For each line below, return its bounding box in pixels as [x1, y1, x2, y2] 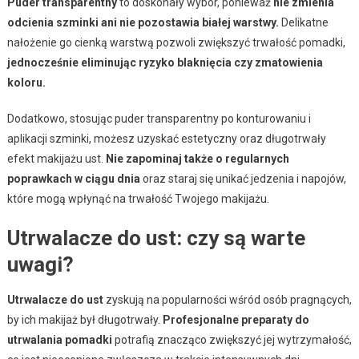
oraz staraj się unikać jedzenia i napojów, [139, 171, 346, 185]
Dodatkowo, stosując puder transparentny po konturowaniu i [6, 111, 311, 125]
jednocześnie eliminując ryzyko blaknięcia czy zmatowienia [6, 55, 323, 69]
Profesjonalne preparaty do [162, 313, 309, 326]
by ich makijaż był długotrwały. [6, 313, 163, 326]
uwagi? [6, 252, 74, 276]
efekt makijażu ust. [6, 151, 106, 165]
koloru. [6, 75, 46, 89]
